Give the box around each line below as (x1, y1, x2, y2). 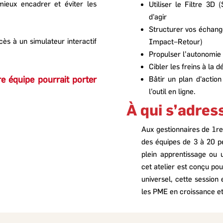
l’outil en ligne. (149, 87, 196, 96)
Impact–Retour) (149, 37, 205, 46)
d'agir (149, 12, 167, 21)
